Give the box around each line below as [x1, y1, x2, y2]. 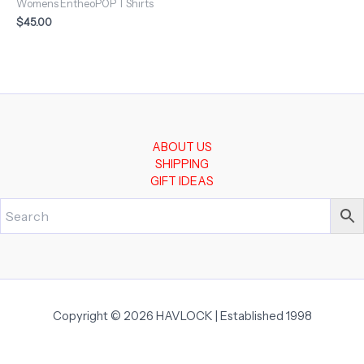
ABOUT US [152, 140, 212, 154]
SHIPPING [155, 157, 209, 171]
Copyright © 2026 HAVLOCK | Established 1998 [52, 308, 312, 323]
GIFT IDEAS [150, 174, 214, 188]
